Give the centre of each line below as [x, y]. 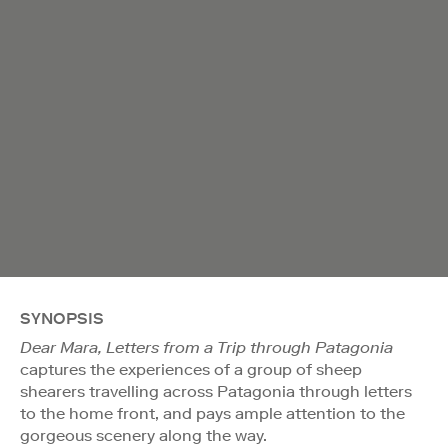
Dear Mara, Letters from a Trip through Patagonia [206, 347]
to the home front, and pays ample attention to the [212, 413]
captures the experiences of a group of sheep [191, 369]
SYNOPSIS [62, 318]
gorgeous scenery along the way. [143, 435]
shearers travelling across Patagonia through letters [216, 391]
